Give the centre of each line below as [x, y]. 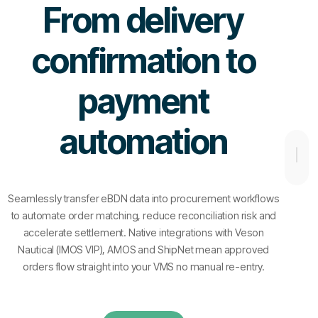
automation [144, 142]
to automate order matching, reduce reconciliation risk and [144, 215]
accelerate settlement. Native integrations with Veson [144, 232]
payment [144, 101]
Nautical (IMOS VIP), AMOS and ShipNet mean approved [144, 250]
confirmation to [144, 61]
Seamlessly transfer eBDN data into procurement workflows [144, 198]
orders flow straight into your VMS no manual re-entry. [144, 267]
